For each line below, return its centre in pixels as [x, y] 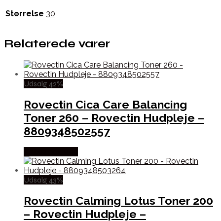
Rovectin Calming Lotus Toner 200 [118, 201]
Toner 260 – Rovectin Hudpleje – [114, 117]
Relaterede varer [57, 44]
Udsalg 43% [43, 180]
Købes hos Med [51, 151]
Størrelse [25, 14]
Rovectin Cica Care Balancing [105, 104]
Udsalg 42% [43, 83]
